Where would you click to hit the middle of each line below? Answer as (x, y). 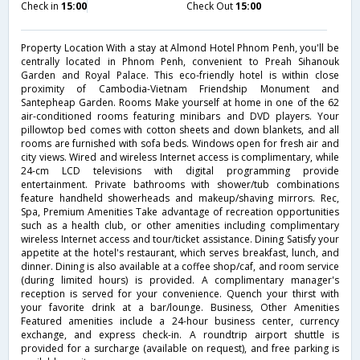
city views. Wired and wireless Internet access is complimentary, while (180, 157)
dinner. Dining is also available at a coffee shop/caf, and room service (180, 266)
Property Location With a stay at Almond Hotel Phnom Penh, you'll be (180, 47)
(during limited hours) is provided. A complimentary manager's (180, 280)
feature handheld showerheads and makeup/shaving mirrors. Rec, (180, 198)
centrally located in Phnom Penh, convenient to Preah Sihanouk (180, 61)
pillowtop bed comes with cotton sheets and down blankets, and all (180, 129)
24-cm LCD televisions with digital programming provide (180, 170)
